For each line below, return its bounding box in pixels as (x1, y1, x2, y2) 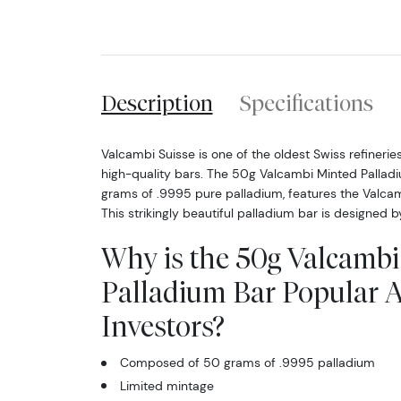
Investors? (100, 309, 225, 343)
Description (100, 90, 213, 115)
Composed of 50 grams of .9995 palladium (119, 354, 375, 371)
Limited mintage (119, 377, 214, 394)
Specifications (240, 90, 374, 115)
